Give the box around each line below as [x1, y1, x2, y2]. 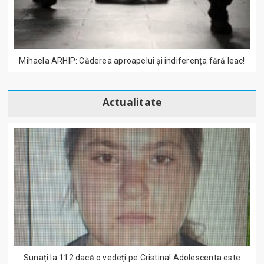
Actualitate [102, 95, 162, 109]
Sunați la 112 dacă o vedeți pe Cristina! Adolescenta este [24, 252, 240, 262]
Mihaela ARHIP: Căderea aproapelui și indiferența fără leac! [19, 55, 245, 65]
